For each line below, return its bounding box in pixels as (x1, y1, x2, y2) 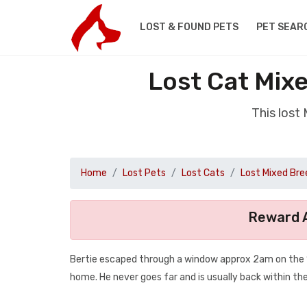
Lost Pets (123, 167, 166, 179)
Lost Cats (182, 167, 225, 179)
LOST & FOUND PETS (139, 21, 238, 33)
